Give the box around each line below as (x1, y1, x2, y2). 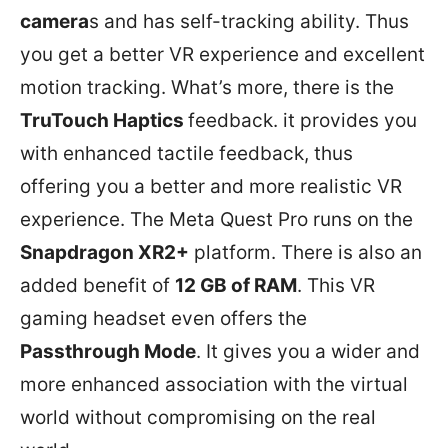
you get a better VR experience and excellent (20, 42, 425, 66)
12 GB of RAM (175, 273, 297, 297)
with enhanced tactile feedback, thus (20, 141, 353, 165)
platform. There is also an (189, 240, 422, 264)
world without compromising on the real (20, 405, 376, 429)
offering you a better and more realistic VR (20, 174, 402, 198)
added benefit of (20, 273, 175, 297)
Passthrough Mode (20, 339, 196, 363)
